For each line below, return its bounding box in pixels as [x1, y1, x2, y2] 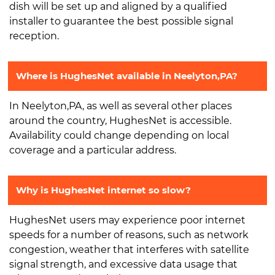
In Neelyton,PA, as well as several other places [9, 99, 232, 112]
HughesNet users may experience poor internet [9, 214, 246, 226]
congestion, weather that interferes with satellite [9, 243, 249, 255]
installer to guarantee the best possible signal [9, 15, 233, 27]
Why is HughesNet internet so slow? [16, 184, 191, 196]
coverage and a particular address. [9, 144, 176, 156]
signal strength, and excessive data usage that [9, 258, 238, 270]
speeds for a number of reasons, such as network [9, 228, 249, 241]
